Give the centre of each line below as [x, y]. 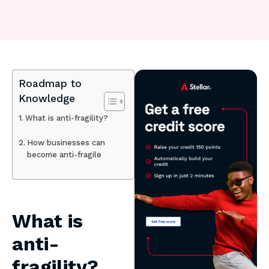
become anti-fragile [64, 155]
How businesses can [66, 143]
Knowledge [47, 99]
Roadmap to [50, 84]
